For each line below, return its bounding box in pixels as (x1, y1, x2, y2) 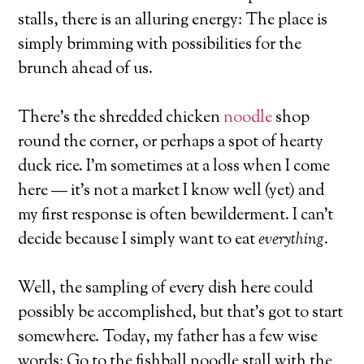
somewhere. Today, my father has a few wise (18, 325, 318, 349)
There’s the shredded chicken (18, 106, 224, 130)
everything (258, 227, 325, 252)
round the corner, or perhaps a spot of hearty (18, 130, 324, 154)
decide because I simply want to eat (18, 227, 259, 252)
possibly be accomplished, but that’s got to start (18, 301, 344, 325)
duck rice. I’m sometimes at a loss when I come (18, 154, 331, 179)
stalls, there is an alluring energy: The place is (18, 8, 328, 32)
